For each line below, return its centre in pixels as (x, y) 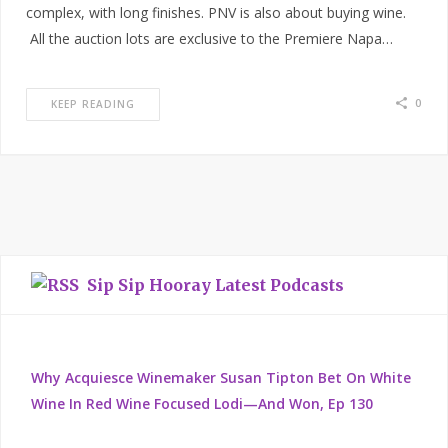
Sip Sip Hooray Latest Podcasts (215, 285)
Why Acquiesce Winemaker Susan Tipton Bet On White (221, 378)
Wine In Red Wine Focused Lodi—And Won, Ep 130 (202, 404)
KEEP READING (93, 104)
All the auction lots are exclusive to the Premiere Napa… (209, 39)
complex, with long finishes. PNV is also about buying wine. (216, 13)
